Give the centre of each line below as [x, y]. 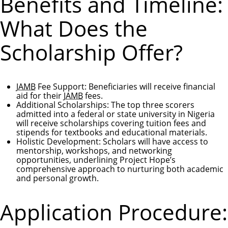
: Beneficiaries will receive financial [150, 87]
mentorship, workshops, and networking [94, 151]
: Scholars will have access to [153, 142]
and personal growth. [58, 178]
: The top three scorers [151, 105]
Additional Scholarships [62, 105]
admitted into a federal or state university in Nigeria [116, 114]
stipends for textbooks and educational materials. [112, 133]
